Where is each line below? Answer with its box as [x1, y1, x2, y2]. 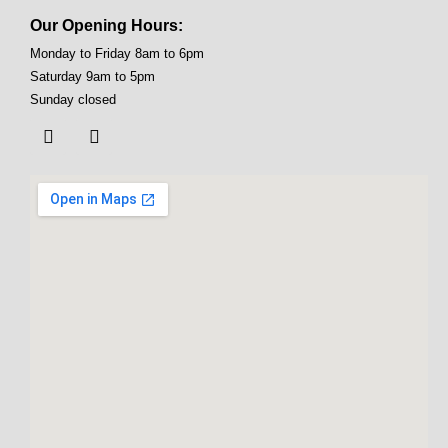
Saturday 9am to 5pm [30, 69, 155, 85]
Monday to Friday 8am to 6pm [30, 46, 204, 62]
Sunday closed [30, 92, 116, 108]
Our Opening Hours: [30, 17, 183, 35]
